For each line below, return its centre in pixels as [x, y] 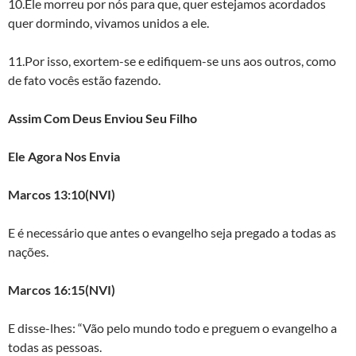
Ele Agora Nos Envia [64, 156]
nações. [28, 251]
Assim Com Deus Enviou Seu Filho [103, 118]
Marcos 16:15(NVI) [62, 289]
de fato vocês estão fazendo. [84, 79]
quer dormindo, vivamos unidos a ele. [108, 22]
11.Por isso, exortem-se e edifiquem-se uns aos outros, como [172, 60]
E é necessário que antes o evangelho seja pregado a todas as [172, 232]
